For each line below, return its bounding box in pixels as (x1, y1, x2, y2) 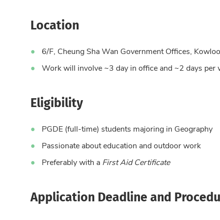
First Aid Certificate (102, 157, 170, 167)
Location (30, 15, 79, 34)
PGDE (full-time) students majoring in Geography (42, 123, 213, 134)
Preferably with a (42, 157, 102, 167)
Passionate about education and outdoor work (42, 140, 201, 151)
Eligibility (30, 92, 83, 112)
